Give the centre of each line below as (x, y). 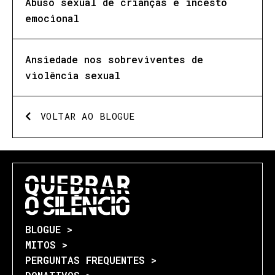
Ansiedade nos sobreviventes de (114, 59)
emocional (52, 18)
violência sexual (73, 75)
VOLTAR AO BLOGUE (87, 116)
